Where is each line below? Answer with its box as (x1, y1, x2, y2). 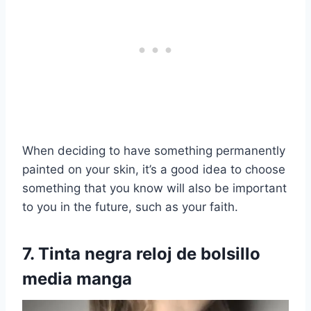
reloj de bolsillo (132, 244, 260, 264)
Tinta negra (38, 244, 132, 264)
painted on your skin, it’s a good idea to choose (22, 162, 285, 177)
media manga (22, 269, 132, 289)
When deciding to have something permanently (22, 144, 285, 158)
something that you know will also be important (22, 181, 287, 196)
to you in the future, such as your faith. (22, 200, 238, 215)
